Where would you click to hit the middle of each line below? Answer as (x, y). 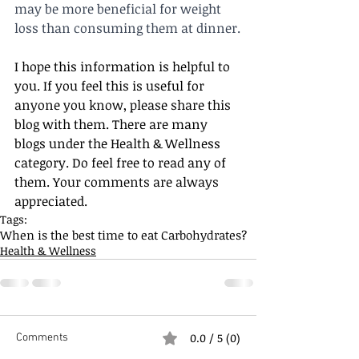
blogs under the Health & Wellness (119, 144)
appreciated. (52, 202)
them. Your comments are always (118, 182)
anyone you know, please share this (124, 105)
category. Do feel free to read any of (122, 163)
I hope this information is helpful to (124, 67)
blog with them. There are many (113, 125)
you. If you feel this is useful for (111, 86)
